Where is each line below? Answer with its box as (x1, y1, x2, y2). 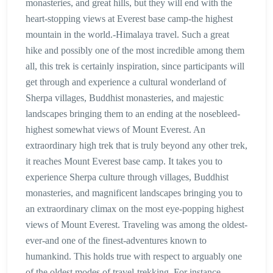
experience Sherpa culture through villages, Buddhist (26, 172, 229, 183)
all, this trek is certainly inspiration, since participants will (26, 61, 244, 72)
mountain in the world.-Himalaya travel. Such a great (26, 29, 229, 40)
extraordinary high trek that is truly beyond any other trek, (26, 140, 247, 151)
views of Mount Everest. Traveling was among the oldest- (26, 219, 247, 230)
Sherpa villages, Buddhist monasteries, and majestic (26, 93, 224, 104)
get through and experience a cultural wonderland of (26, 77, 226, 88)
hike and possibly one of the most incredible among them (26, 45, 244, 56)
